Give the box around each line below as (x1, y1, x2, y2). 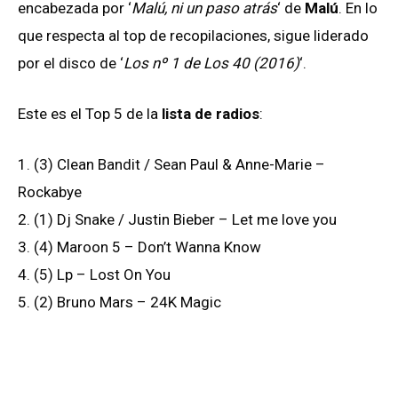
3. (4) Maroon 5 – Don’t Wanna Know (18, 238, 261, 257)
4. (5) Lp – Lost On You (18, 266, 171, 284)
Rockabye (18, 183, 82, 202)
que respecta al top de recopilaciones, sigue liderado (18, 26, 369, 44)
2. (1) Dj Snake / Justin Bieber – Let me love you (18, 211, 337, 229)
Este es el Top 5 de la (18, 105, 162, 123)
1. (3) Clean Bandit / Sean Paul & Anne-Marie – (18, 155, 325, 174)
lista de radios (162, 105, 259, 123)
